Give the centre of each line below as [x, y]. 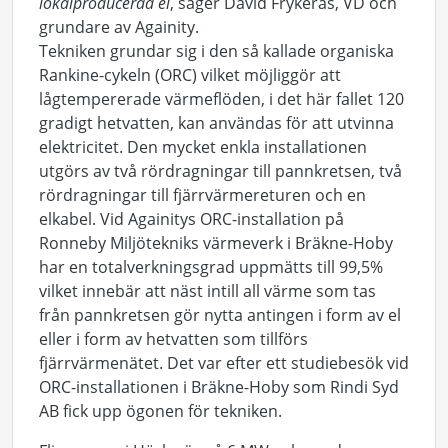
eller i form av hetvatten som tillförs [173, 339]
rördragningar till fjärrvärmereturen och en [202, 195]
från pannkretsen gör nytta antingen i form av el [220, 315]
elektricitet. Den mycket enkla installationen [203, 147]
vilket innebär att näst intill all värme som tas [207, 291]
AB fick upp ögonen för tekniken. [160, 411]
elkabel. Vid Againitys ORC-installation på [191, 219]
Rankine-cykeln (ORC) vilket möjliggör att [190, 75]
